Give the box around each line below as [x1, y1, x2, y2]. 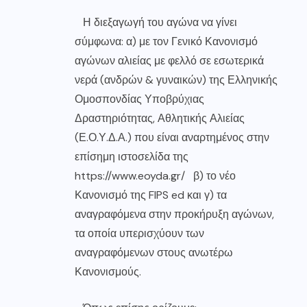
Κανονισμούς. [75, 264, 141, 279]
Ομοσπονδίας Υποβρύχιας [75, 91, 204, 106]
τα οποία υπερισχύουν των [75, 225, 204, 241]
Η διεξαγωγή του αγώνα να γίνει [75, 14, 237, 29]
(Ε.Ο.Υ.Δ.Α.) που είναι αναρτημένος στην [75, 130, 269, 145]
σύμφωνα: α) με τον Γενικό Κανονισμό [75, 34, 258, 49]
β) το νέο [185, 168, 236, 183]
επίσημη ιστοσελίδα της [75, 149, 188, 164]
